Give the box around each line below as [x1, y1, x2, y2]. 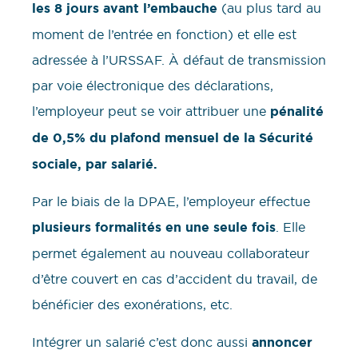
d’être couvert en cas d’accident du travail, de [32, 271, 317, 288]
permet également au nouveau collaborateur [32, 245, 309, 262]
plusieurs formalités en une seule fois [32, 219, 276, 237]
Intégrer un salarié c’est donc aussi [32, 333, 252, 350]
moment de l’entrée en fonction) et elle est [32, 26, 296, 43]
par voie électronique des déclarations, [32, 78, 273, 94]
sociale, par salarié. [32, 156, 157, 173]
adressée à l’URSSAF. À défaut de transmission [32, 52, 326, 69]
